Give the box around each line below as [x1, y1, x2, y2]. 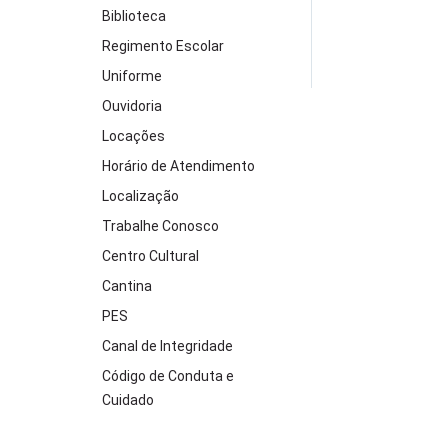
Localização [102, 188, 179, 204]
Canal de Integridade [102, 338, 233, 354]
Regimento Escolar [102, 38, 224, 54]
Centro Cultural [102, 248, 199, 264]
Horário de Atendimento [102, 158, 255, 174]
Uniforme [102, 68, 162, 84]
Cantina [102, 278, 152, 294]
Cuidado [102, 392, 154, 408]
